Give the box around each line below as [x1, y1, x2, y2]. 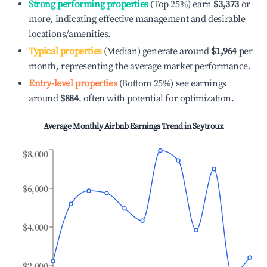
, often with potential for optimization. [78, 92, 234, 104]
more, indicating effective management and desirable [29, 13, 246, 25]
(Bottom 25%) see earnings [117, 77, 226, 89]
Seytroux [192, 121, 223, 132]
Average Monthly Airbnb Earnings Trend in [44, 121, 193, 132]
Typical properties [29, 45, 102, 57]
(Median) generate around [101, 45, 209, 57]
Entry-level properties [29, 77, 117, 89]
